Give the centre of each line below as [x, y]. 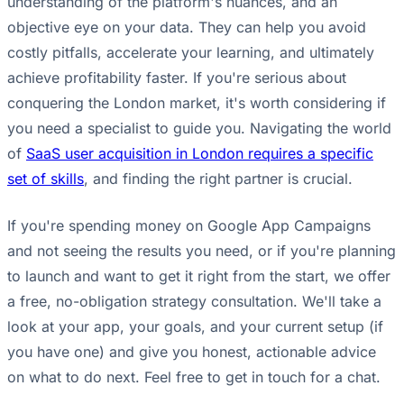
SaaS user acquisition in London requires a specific [200, 154]
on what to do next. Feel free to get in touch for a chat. [194, 377]
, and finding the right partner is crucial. [218, 179]
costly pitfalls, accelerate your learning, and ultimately [191, 53]
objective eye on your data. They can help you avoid [187, 28]
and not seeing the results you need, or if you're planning [202, 251]
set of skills [46, 179]
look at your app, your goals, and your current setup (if [195, 327]
